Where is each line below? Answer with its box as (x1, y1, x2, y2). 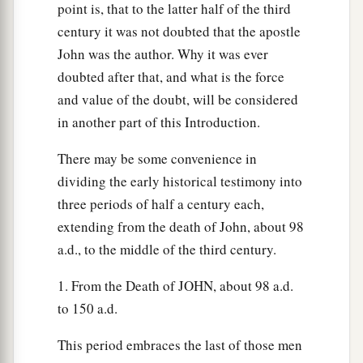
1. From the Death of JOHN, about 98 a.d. (58, 276, 293, 296)
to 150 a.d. (58, 299, 117, 318)
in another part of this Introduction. (58, 113, 260, 132)
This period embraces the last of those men (58, 335, 302, 355)
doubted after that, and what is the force (58, 67, 284, 87)
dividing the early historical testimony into (58, 172, 302, 191)
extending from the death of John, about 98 (58, 217, 304, 237)
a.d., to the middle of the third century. (58, 240, 276, 259)
